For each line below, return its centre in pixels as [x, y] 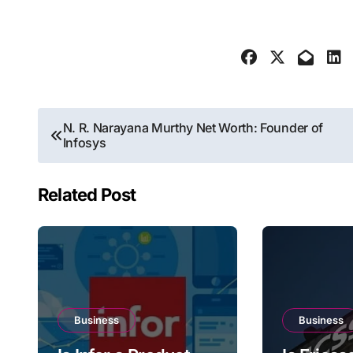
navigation [98, 159]
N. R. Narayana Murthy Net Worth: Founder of [193, 128]
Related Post [87, 195]
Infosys [84, 143]
